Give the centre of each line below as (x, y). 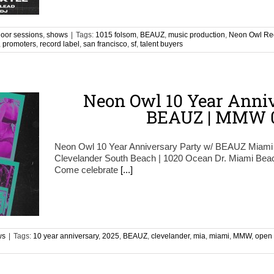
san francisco (105, 44)
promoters (19, 44)
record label (60, 44)
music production (197, 35)
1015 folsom (116, 35)
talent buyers (161, 44)
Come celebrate (87, 170)
